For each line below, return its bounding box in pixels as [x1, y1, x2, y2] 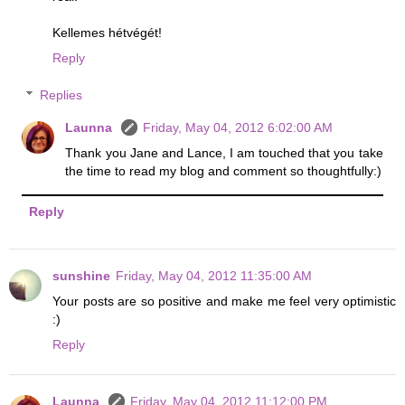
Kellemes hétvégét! [52, 24, 162, 40]
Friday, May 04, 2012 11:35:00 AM [116, 268, 312, 284]
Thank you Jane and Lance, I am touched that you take [65, 146, 383, 161]
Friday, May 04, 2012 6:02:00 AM [143, 120, 334, 136]
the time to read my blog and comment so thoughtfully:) [65, 164, 382, 179]
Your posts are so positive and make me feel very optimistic [52, 294, 396, 309]
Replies [40, 88, 83, 103]
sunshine [52, 268, 110, 284]
